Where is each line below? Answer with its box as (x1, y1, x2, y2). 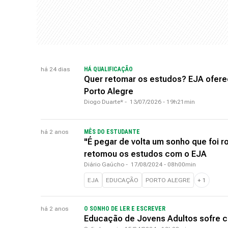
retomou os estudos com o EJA (84, 149, 207, 159)
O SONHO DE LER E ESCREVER (84, 205, 165, 212)
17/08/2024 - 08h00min (131, 161, 196, 168)
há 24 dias (41, 66, 70, 73)
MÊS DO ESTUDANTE (84, 128, 140, 135)
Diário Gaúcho (84, 161, 124, 168)
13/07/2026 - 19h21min (130, 98, 195, 105)
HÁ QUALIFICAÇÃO (84, 66, 134, 73)
